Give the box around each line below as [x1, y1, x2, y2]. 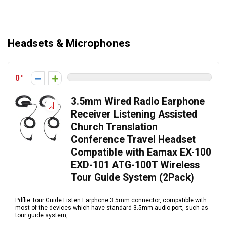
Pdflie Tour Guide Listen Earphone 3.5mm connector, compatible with [15, 197, 207, 204]
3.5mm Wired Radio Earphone [71, 96, 205, 107]
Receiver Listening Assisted [71, 108, 197, 120]
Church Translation [71, 121, 158, 133]
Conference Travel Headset [71, 134, 196, 145]
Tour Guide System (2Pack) [71, 172, 194, 183]
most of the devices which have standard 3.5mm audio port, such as [15, 204, 208, 211]
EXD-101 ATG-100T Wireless [71, 159, 200, 171]
